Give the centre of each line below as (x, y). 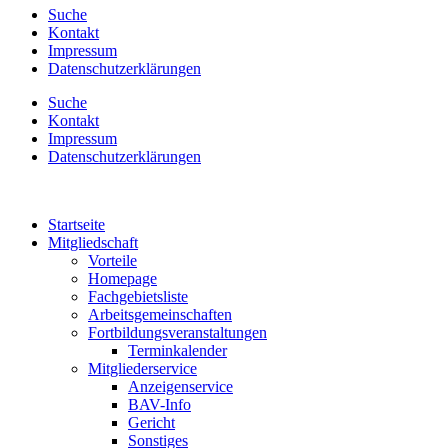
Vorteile (112, 260)
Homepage (122, 278)
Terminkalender (177, 350)
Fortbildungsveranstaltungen (177, 332)
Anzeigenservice (180, 386)
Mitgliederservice (142, 368)
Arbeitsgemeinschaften (160, 314)
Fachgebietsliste (138, 296)
